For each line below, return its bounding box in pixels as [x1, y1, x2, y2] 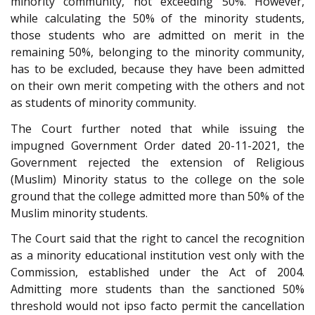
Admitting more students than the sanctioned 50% [11, 281, 304, 297]
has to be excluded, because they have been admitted [11, 61, 304, 77]
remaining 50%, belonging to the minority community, [11, 44, 304, 60]
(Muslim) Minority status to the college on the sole [11, 171, 304, 187]
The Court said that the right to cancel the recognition [11, 231, 304, 247]
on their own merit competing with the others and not [11, 78, 304, 94]
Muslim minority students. [11, 205, 148, 221]
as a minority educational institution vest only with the [11, 247, 304, 264]
